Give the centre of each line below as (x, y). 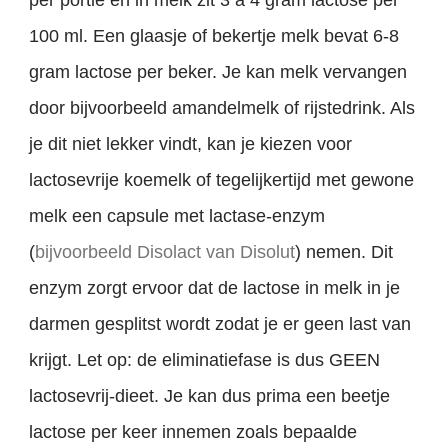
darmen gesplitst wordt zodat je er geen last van (220, 324)
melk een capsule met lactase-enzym (177, 216)
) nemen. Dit (344, 252)
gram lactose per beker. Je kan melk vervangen (218, 72)
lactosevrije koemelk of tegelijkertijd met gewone (222, 180)
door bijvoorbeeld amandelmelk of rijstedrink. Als (222, 108)
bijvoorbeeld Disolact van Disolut (165, 252)
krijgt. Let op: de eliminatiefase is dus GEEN (205, 360)
